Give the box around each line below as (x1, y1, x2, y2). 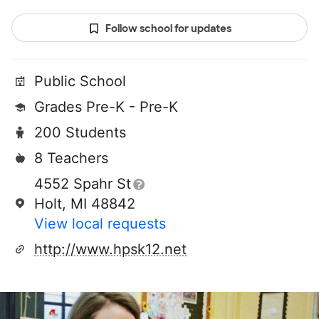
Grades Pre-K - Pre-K (34, 98, 178, 116)
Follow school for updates (105, 22, 231, 36)
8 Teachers (34, 150, 108, 167)
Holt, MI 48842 (34, 195, 135, 213)
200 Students (34, 124, 126, 142)
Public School (34, 73, 126, 90)
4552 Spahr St (34, 175, 131, 193)
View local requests (34, 215, 166, 233)
